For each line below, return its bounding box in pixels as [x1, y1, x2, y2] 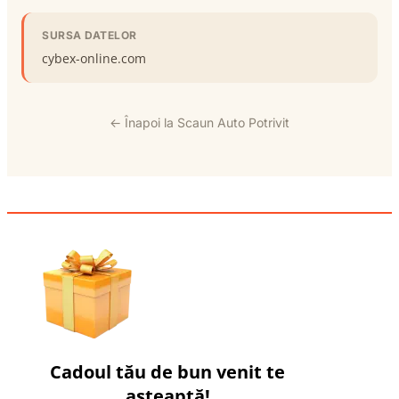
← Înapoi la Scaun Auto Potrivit [110, 114, 289, 130]
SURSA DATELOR [42, 28, 137, 42]
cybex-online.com [42, 49, 146, 67]
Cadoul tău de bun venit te [50, 359, 285, 384]
